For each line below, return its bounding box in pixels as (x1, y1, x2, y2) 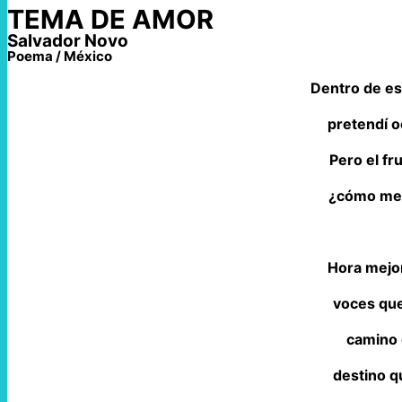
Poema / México (7, 48, 112, 66)
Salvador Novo (7, 31, 128, 52)
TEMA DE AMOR (7, 4, 214, 36)
